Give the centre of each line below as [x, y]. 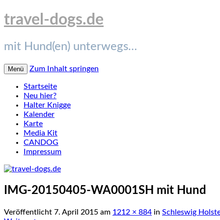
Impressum [42, 151]
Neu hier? [40, 96]
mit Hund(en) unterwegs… [70, 46]
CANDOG [41, 142]
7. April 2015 [76, 212]
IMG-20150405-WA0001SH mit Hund [105, 190]
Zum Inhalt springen [64, 69]
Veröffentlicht [29, 212]
